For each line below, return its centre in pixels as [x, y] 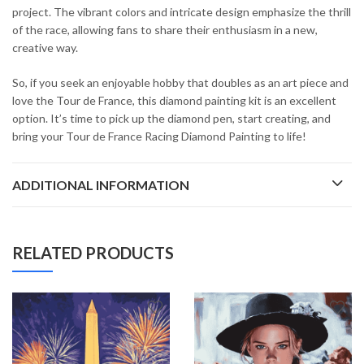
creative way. [45, 47]
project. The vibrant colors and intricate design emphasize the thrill [182, 11]
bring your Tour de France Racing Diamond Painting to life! [159, 136]
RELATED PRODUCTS [93, 252]
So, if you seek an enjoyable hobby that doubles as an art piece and [180, 82]
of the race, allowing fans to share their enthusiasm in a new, [165, 29]
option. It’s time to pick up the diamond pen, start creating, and [171, 118]
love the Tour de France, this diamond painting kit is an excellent [174, 100]
